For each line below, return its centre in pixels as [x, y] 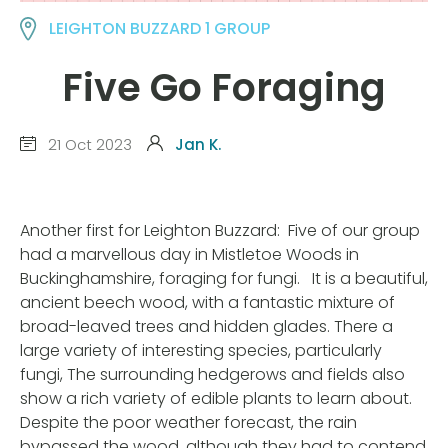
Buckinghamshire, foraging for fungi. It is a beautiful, [224, 278]
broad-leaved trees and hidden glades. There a [206, 326]
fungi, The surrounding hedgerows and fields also [212, 374]
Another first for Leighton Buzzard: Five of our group [220, 230]
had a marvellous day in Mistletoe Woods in [189, 254]
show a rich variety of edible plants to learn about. [216, 398]
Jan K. [198, 145]
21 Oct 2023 [88, 145]
